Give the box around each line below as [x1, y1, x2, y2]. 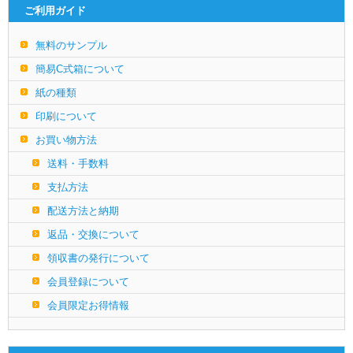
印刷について [35, 110, 97, 122]
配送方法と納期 [47, 204, 119, 217]
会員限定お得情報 [47, 299, 129, 311]
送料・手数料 [47, 157, 109, 169]
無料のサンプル [35, 39, 107, 51]
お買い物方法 [35, 133, 97, 146]
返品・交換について [47, 228, 139, 240]
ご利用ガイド [24, 4, 86, 17]
